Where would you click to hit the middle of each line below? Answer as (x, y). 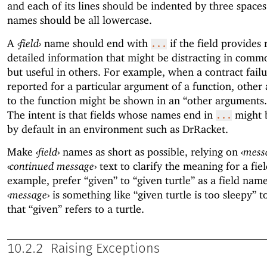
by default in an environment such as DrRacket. (118, 129)
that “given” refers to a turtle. (76, 209)
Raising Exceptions (105, 249)
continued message (52, 166)
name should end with (96, 43)
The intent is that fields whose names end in (111, 114)
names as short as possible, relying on (150, 151)
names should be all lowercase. (80, 20)
